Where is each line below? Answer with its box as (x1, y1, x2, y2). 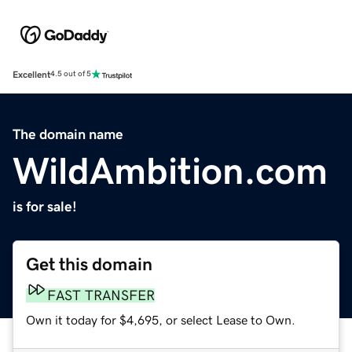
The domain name (13, 126, 123, 141)
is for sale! (13, 199, 77, 214)
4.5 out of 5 (50, 70, 91, 79)
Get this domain (26, 255, 152, 273)
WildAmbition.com (13, 151, 328, 189)
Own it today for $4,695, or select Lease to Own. (26, 313, 295, 326)
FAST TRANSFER (47, 288, 155, 302)
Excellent (13, 69, 50, 79)
